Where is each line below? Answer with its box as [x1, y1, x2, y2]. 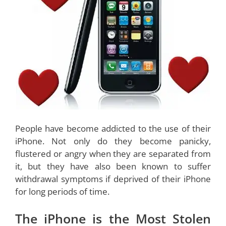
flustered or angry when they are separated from [15, 148, 211, 160]
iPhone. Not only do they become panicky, [15, 135, 211, 147]
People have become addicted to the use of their [15, 123, 211, 135]
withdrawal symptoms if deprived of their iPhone [15, 173, 211, 185]
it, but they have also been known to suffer [15, 160, 211, 173]
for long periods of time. [15, 186, 109, 198]
